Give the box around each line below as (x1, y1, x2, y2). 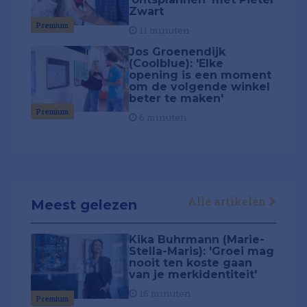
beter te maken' (129, 92, 224, 106)
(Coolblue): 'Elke (129, 57, 224, 71)
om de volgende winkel (129, 80, 271, 94)
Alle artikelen (188, 193, 269, 208)
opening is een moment (129, 69, 272, 82)
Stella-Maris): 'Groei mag (129, 244, 275, 258)
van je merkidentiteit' (129, 267, 258, 281)
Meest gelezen (31, 196, 137, 213)
